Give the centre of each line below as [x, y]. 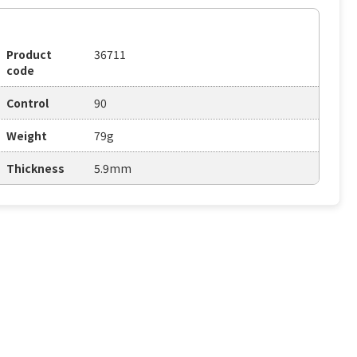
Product [29, 55]
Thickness [36, 169]
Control [28, 103]
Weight [27, 136]
